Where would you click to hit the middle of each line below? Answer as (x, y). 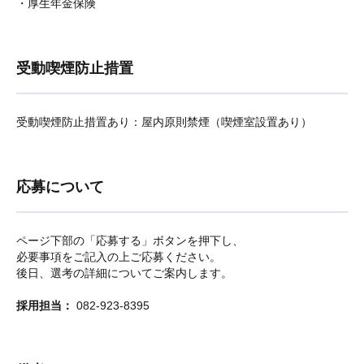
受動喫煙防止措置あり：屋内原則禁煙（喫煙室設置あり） (164, 122)
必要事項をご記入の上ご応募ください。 (119, 257)
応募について (60, 187)
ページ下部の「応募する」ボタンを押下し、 (130, 240)
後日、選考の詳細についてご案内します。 (124, 273)
